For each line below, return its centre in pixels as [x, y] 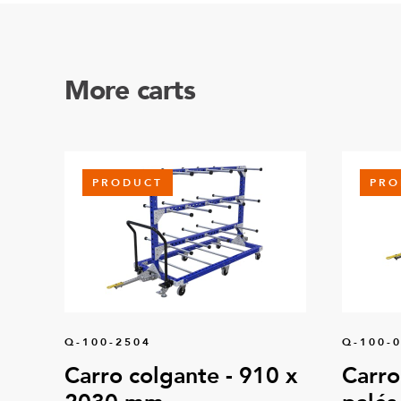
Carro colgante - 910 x [181, 376]
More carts [130, 91]
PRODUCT [128, 183]
